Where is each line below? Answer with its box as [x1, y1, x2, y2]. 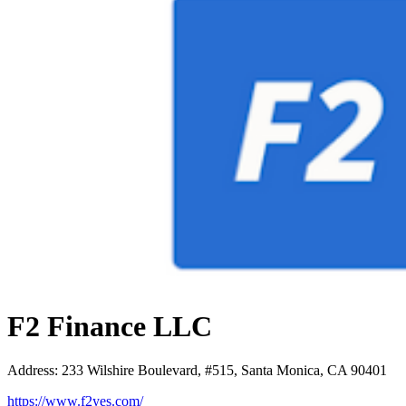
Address [7, 362, 54, 379]
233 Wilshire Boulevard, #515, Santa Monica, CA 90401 [62, 362, 387, 379]
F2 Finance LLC [7, 309, 212, 343]
